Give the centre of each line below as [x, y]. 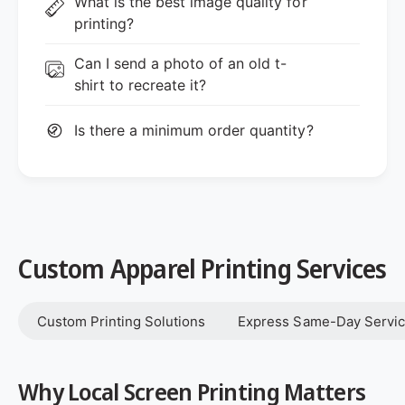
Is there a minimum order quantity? [193, 130]
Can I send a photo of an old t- [180, 64]
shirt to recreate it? [140, 85]
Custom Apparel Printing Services [202, 268]
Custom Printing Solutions [122, 321]
